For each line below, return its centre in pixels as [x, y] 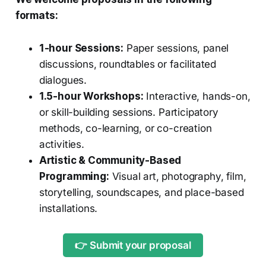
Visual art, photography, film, [178, 176]
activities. [61, 144]
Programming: [74, 176]
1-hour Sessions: [81, 48]
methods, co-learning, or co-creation [125, 128]
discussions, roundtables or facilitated [128, 64]
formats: [37, 15]
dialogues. [63, 80]
